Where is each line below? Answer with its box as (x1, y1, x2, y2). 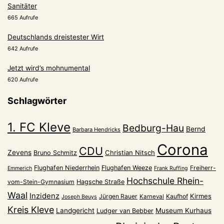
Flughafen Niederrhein (34, 163, 99, 171)
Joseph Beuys (61, 193, 97, 200)
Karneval (139, 192, 164, 200)
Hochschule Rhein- (126, 175, 203, 186)
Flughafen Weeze (101, 163, 152, 171)
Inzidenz (29, 191, 59, 200)
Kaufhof (166, 192, 188, 200)
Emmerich (7, 164, 32, 171)
